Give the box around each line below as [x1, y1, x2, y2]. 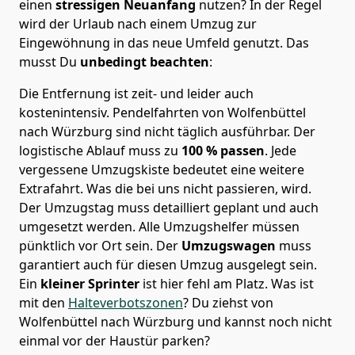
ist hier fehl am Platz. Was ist [139, 274, 314, 292]
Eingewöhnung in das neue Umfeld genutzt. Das [19, 33, 309, 52]
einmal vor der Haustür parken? [19, 331, 210, 349]
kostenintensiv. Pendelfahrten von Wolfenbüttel [19, 103, 306, 121]
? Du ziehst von [183, 293, 273, 311]
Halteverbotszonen [68, 293, 183, 311]
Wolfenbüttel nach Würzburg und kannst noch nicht [19, 312, 332, 330]
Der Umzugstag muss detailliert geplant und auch [19, 198, 319, 216]
